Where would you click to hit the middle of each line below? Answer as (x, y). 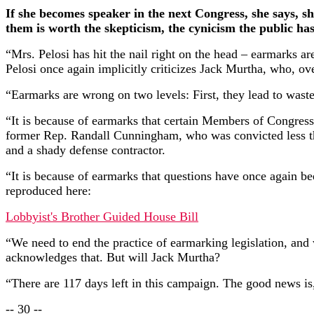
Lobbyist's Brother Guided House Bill (102, 217)
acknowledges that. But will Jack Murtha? (113, 257)
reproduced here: (48, 191)
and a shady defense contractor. (86, 150)
